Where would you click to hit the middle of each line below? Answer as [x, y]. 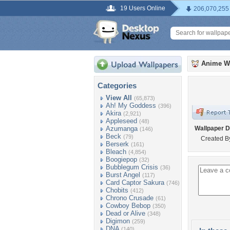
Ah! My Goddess [131, 106]
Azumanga [122, 129]
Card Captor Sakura [135, 183]
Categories [117, 85]
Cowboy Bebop [128, 206]
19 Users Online [143, 8]
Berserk [117, 144]
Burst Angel [123, 175]
